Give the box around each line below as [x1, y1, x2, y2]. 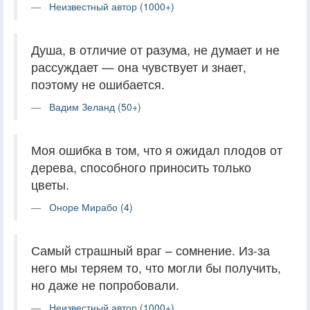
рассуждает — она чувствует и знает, [31, 57, 246, 75]
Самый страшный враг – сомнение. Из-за [31, 241, 270, 259]
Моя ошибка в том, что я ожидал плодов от [31, 140, 282, 158]
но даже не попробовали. [31, 275, 179, 293]
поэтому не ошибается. [31, 75, 165, 93]
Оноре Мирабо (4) [49, 199, 133, 214]
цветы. [31, 175, 69, 193]
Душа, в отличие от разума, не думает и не [31, 40, 280, 58]
